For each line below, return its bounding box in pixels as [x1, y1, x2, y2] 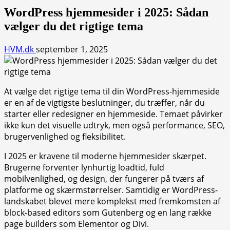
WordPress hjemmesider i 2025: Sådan [4, 5, 208, 19]
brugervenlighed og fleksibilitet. [4, 130, 126, 142]
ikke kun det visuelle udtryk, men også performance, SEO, [4, 119, 225, 131]
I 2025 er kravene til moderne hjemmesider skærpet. [4, 150, 206, 162]
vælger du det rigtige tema [4, 19, 143, 33]
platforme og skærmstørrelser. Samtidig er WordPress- [4, 184, 218, 196]
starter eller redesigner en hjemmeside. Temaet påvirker [4, 108, 223, 120]
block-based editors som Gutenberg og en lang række [4, 206, 212, 218]
